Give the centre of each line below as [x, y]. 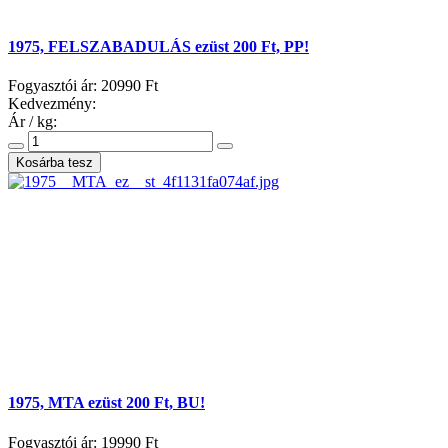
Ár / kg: [32, 122]
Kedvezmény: [52, 104]
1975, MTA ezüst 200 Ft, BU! [106, 403]
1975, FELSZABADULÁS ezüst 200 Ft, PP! [158, 46]
